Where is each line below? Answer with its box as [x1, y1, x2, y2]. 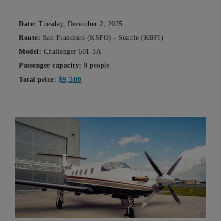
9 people [81, 62, 110, 70]
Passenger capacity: [19, 62, 82, 70]
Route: [19, 34, 40, 42]
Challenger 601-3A [41, 48, 101, 56]
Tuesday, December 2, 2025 [36, 20, 123, 28]
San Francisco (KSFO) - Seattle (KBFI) [40, 34, 163, 42]
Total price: [19, 76, 59, 84]
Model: [19, 48, 41, 56]
